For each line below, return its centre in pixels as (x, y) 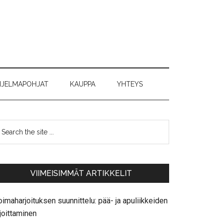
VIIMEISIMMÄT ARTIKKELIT (81, 173)
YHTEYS (130, 84)
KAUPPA (83, 84)
